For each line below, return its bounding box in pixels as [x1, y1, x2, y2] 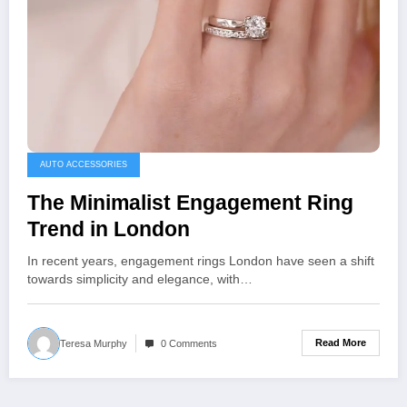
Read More [315, 337, 366, 349]
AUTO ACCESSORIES [40, 159, 127, 169]
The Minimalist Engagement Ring [27, 191, 353, 214]
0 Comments [161, 337, 217, 349]
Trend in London [27, 217, 190, 241]
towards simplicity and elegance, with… [27, 272, 253, 286]
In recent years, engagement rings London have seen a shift [27, 253, 374, 268]
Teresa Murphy [60, 337, 127, 349]
